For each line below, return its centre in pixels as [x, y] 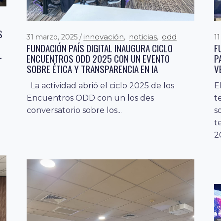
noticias [143, 37]
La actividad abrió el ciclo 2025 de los [101, 85]
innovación [104, 37]
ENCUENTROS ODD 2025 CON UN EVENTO [98, 58]
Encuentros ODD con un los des [91, 98]
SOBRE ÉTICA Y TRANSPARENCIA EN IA [92, 68]
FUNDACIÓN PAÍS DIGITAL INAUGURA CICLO [100, 48]
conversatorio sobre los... [74, 110]
